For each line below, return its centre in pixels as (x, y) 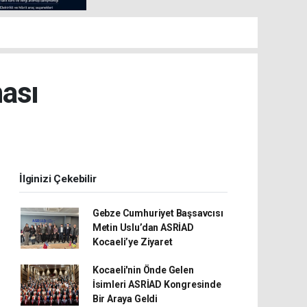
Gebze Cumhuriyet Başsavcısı (158, 213)
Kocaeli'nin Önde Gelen (143, 270)
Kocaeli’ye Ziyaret (132, 242)
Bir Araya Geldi (125, 299)
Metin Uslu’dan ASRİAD (143, 228)
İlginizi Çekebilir (58, 179)
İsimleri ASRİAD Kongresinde (157, 284)
